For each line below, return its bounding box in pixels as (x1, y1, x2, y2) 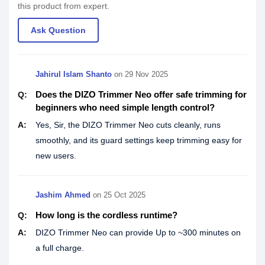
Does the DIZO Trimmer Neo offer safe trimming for (35, 89, 247, 99)
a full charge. (35, 243, 84, 253)
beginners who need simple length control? (35, 102, 215, 112)
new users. (35, 151, 76, 160)
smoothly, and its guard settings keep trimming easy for (35, 135, 242, 145)
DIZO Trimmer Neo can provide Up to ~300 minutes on (35, 228, 241, 237)
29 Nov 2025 (125, 70, 168, 79)
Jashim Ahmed (35, 190, 91, 199)
